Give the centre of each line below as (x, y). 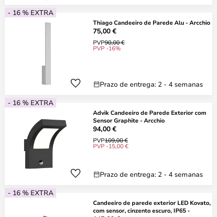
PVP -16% (107, 48)
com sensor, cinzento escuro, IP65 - (141, 210)
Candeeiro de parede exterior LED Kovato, (152, 202)
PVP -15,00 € (111, 146)
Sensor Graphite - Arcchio (129, 120)
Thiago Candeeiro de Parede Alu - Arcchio (152, 22)
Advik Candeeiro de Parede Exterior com (150, 112)
